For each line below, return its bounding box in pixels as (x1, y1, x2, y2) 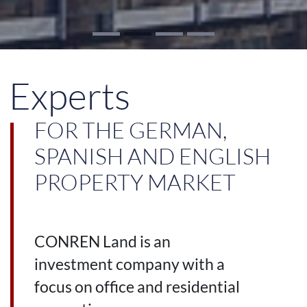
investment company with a (34, 255, 225, 274)
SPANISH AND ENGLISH (34, 142, 271, 169)
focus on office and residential (34, 278, 241, 297)
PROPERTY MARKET (34, 168, 236, 195)
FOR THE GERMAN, (34, 116, 228, 143)
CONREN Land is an (34, 232, 171, 251)
